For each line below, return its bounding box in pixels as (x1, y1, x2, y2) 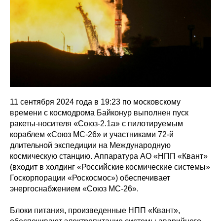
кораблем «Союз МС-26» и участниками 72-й (10, 130, 174, 139)
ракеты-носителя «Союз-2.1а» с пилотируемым (10, 119, 183, 128)
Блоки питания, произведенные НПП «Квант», (10, 206, 180, 215)
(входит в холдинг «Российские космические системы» (10, 163, 210, 172)
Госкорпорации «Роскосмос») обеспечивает (10, 174, 170, 183)
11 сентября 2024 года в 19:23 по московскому (10, 98, 181, 107)
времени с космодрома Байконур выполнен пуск (10, 109, 188, 117)
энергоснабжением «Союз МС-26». (10, 184, 139, 193)
